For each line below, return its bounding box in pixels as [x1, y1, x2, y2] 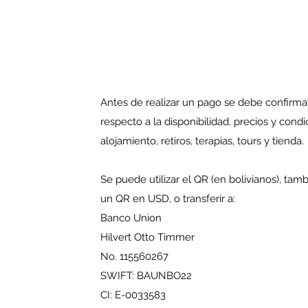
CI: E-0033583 [100, 289, 166, 301]
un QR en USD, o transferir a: [100, 192, 235, 205]
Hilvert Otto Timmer [100, 231, 195, 243]
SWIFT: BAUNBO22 [100, 269, 192, 282]
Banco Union [100, 212, 162, 224]
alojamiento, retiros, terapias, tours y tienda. [100, 135, 304, 147]
